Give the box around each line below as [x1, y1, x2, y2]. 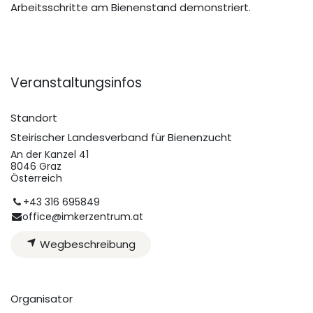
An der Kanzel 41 [10, 147, 89, 162]
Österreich [10, 171, 62, 186]
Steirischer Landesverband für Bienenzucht [10, 130, 232, 145]
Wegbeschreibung [36, 236, 136, 252]
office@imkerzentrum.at [22, 209, 144, 224]
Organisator [10, 291, 73, 306]
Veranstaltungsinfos [10, 73, 142, 93]
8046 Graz [10, 159, 61, 174]
